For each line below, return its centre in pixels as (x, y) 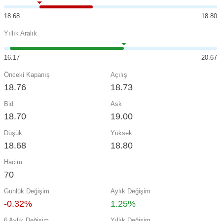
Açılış (119, 75)
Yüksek (121, 133)
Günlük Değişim (27, 191)
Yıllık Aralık (20, 33)
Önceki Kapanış (27, 75)
